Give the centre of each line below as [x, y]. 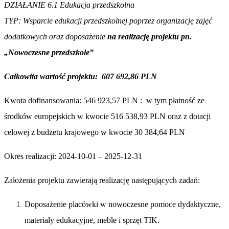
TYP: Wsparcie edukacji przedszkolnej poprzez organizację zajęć [108, 20]
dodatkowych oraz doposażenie [56, 36]
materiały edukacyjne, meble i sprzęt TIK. [92, 220]
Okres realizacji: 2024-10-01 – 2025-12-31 [73, 156]
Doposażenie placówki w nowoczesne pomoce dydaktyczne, [123, 204]
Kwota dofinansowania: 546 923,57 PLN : [75, 100]
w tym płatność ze [175, 100]
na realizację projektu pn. [150, 36]
